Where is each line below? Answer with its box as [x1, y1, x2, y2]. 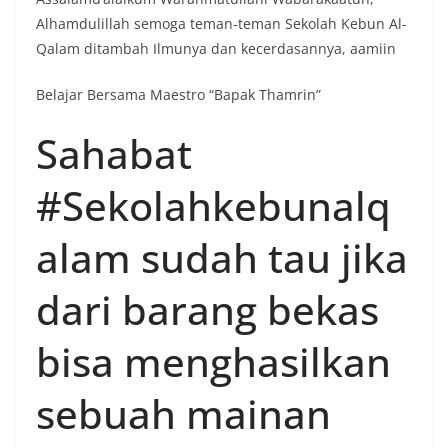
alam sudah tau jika [36, 230, 408, 286]
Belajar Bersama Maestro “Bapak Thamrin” [36, 85, 321, 105]
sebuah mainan [36, 386, 331, 442]
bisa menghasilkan [36, 334, 391, 390]
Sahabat [36, 126, 192, 182]
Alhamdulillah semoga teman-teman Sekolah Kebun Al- [36, 14, 407, 34]
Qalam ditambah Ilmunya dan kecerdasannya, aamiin [36, 39, 396, 59]
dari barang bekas [36, 282, 379, 338]
